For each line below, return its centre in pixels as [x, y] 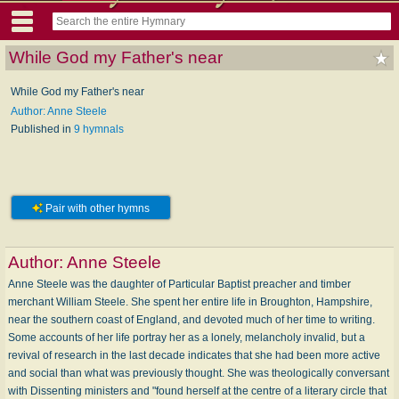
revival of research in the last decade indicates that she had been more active [194, 355]
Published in [42, 129]
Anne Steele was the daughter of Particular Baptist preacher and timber [179, 284]
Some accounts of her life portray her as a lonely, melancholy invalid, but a [187, 337]
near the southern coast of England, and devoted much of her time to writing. [191, 319]
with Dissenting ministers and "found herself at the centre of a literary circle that [197, 391]
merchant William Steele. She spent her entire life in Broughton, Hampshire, [190, 301]
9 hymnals [99, 129]
